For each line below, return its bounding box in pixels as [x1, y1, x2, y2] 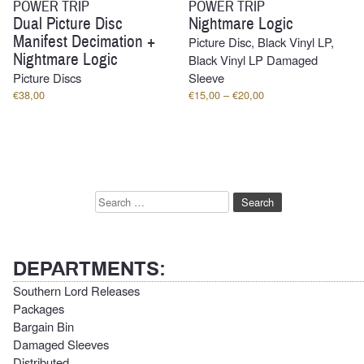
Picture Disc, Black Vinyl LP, [188, 32, 335, 50]
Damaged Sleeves [13, 335, 109, 353]
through [263, 132, 299, 148]
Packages [13, 299, 64, 317]
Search [93, 189, 149, 214]
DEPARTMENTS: [13, 259, 166, 279]
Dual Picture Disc [13, 12, 123, 35]
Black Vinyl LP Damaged [188, 50, 318, 68]
